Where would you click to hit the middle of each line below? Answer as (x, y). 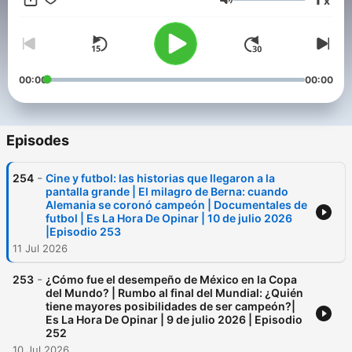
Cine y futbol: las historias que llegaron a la (160, 178)
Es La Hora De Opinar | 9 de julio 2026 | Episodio (174, 320)
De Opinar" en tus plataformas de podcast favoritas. (148, 15)
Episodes (38, 141)
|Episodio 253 (83, 232)
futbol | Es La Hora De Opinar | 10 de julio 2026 (169, 218)
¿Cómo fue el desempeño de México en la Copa (171, 280)
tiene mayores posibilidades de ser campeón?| (170, 306)
